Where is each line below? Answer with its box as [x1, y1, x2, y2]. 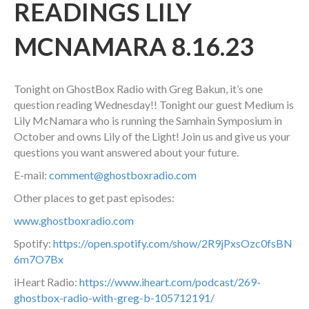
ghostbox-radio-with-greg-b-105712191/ [14, 291, 215, 305]
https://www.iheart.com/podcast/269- [79, 275, 261, 289]
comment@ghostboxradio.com [49, 168, 197, 182]
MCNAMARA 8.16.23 [14, 31, 254, 62]
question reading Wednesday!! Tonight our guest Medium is [14, 98, 294, 112]
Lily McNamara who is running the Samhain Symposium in [14, 114, 282, 128]
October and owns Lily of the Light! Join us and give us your [14, 130, 290, 143]
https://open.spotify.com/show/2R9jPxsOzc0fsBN [53, 237, 292, 250]
